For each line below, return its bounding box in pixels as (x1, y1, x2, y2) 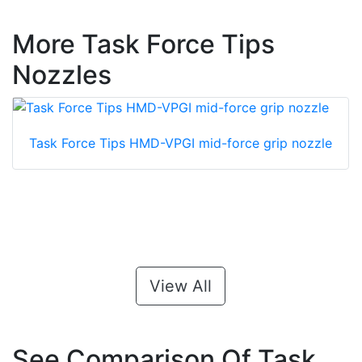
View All (149, 276, 212, 297)
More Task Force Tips (12, 28, 275, 61)
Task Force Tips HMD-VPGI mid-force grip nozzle (29, 135, 332, 152)
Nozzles (12, 59, 112, 91)
